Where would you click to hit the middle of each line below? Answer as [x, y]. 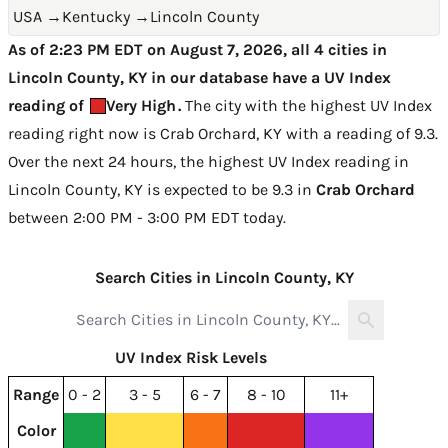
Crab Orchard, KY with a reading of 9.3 [297, 133]
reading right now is [84, 133]
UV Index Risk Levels [191, 357]
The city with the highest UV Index [306, 105]
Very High [141, 105]
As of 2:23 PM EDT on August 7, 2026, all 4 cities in [197, 49]
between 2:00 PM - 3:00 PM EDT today [145, 217]
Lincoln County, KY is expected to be [140, 189]
